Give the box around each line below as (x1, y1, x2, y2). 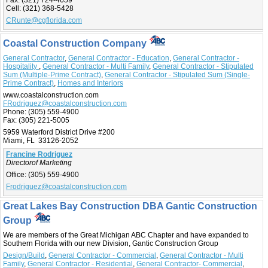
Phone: (3, 108, 26, 117)
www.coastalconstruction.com (3, 91, 99, 100)
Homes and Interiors (57, 79, 123, 88)
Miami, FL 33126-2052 (3, 136, 78, 145)
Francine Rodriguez (6, 150, 72, 159)
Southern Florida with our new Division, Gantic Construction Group (3, 239, 218, 248)
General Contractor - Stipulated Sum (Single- (105, 71, 250, 80)
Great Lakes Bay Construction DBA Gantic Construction (3, 201, 257, 212)
